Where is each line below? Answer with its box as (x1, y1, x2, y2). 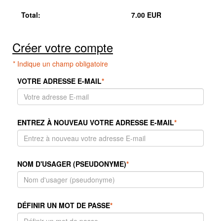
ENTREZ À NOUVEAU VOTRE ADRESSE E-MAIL (17, 117, 174, 128)
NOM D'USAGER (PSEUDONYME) (17, 159, 126, 169)
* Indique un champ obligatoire (13, 59, 108, 69)
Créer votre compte (12, 38, 113, 56)
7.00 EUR (131, 10, 161, 20)
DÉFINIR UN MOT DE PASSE (17, 200, 110, 211)
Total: (21, 10, 40, 20)
